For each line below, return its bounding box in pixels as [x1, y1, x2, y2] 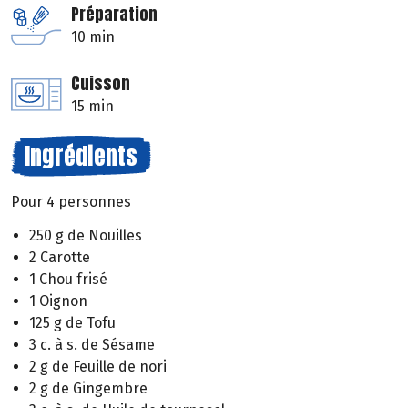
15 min [71, 97, 114, 116]
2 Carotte [29, 249, 90, 267]
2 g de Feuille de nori [29, 358, 167, 376]
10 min [71, 28, 115, 46]
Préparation [71, 2, 158, 27]
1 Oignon [29, 292, 87, 311]
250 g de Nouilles [29, 227, 142, 245]
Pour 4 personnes [11, 193, 131, 211]
